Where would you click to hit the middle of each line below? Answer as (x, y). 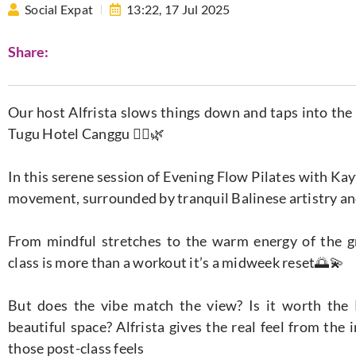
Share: (28, 52)
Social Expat (59, 9)
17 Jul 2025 (197, 9)
